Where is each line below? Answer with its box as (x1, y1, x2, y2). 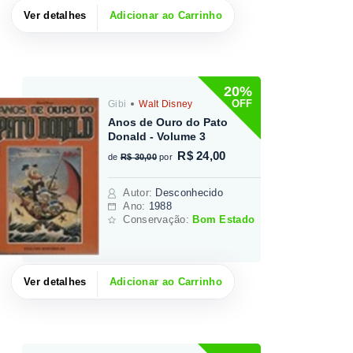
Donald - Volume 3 (108, 129, 206, 143)
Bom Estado (192, 213, 255, 225)
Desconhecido (155, 186, 224, 199)
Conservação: (123, 213, 193, 225)
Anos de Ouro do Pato (108, 115, 229, 128)
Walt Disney (136, 98, 193, 110)
